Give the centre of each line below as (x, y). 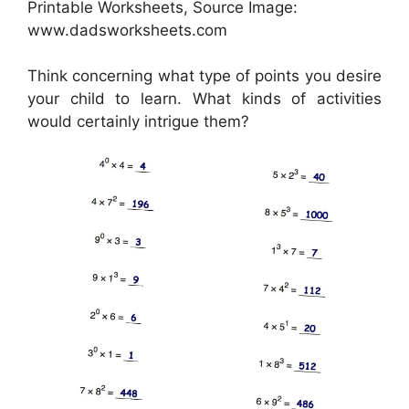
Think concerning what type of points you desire (204, 76)
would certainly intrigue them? (138, 122)
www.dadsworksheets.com (127, 30)
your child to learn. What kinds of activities (204, 99)
